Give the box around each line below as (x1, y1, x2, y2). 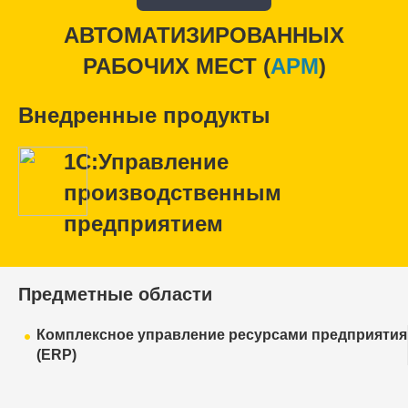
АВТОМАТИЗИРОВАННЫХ (64, 22, 344, 47)
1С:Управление (64, 148, 229, 174)
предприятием (64, 210, 223, 236)
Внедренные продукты (18, 102, 270, 127)
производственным (64, 179, 281, 205)
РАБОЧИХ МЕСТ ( (82, 53, 270, 78)
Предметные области (18, 283, 212, 304)
